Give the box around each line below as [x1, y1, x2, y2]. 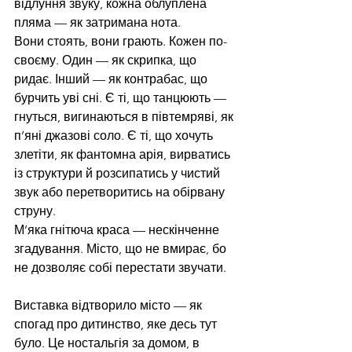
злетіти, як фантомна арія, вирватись [14, 147, 233, 163]
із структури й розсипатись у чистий [14, 166, 223, 181]
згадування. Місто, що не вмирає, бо [14, 241, 229, 257]
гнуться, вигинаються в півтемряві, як [14, 109, 236, 125]
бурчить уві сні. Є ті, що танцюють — [14, 90, 229, 106]
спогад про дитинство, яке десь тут [14, 317, 220, 332]
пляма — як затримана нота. [14, 15, 181, 31]
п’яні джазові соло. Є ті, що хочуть [14, 128, 216, 144]
